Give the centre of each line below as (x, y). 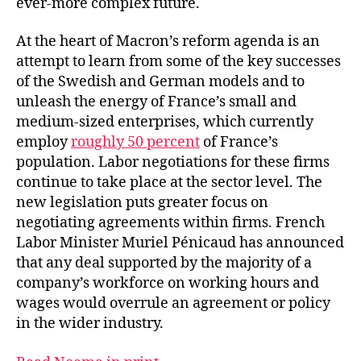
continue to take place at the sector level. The (169, 183)
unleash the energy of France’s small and (156, 102)
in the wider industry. (90, 324)
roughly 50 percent (135, 142)
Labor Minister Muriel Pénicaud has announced (180, 243)
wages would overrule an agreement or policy (173, 303)
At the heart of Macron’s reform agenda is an (168, 41)
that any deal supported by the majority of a (164, 263)
